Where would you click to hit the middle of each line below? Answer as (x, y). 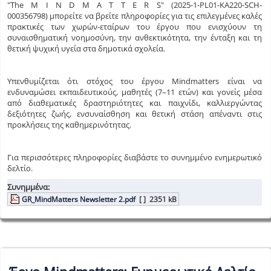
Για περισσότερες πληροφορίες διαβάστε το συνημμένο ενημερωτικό (135, 157)
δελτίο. (21, 168)
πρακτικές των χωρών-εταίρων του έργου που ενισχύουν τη (135, 26)
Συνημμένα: (28, 187)
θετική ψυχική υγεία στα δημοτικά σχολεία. (86, 48)
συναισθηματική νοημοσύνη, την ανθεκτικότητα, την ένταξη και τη (135, 37)
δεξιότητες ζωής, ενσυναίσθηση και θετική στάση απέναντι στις (135, 113)
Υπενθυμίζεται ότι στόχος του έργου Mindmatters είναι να (135, 81)
